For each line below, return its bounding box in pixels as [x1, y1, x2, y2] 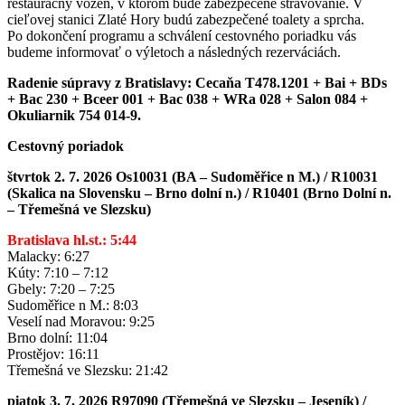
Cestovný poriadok [7, 138, 124, 155]
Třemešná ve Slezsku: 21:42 [7, 363, 168, 379]
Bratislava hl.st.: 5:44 [7, 232, 137, 249]
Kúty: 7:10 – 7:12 [7, 265, 108, 281]
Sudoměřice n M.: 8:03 [7, 297, 138, 314]
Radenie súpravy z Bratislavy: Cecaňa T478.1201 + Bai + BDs [7, 75, 387, 91]
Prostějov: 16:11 [7, 346, 99, 363]
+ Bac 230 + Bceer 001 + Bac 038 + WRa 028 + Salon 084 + [7, 91, 368, 108]
